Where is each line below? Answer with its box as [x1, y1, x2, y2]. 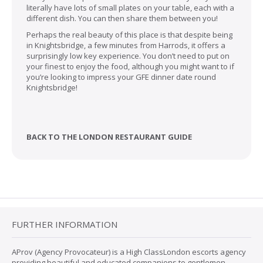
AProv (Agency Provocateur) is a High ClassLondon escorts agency [12, 246, 246, 257]
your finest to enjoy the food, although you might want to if [26, 60, 234, 72]
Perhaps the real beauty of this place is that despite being [26, 29, 232, 40]
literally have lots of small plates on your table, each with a [26, 2, 234, 13]
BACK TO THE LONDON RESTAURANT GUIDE [26, 131, 192, 142]
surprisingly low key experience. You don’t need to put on [26, 50, 230, 61]
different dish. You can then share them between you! [26, 12, 220, 23]
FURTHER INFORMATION [12, 218, 117, 230]
